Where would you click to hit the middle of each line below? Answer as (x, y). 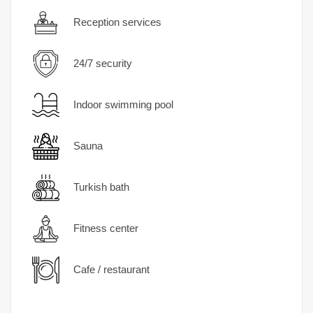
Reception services (117, 22)
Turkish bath (101, 187)
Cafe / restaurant (111, 270)
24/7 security (102, 64)
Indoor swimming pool (123, 105)
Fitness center (105, 228)
